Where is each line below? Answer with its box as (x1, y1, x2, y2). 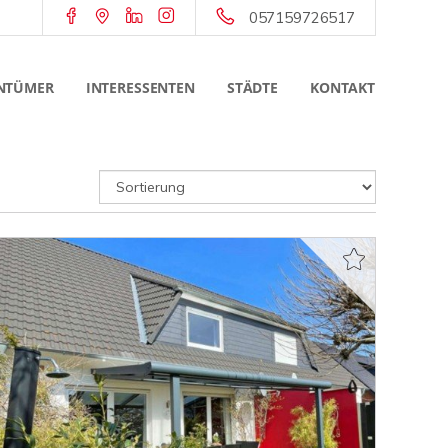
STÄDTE (226, 78, 278, 97)
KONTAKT (310, 78, 375, 97)
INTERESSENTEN (85, 78, 195, 97)
